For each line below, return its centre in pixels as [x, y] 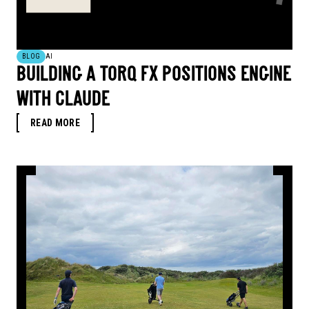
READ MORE [56, 123]
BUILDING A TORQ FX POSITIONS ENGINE [154, 76]
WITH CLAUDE [63, 101]
